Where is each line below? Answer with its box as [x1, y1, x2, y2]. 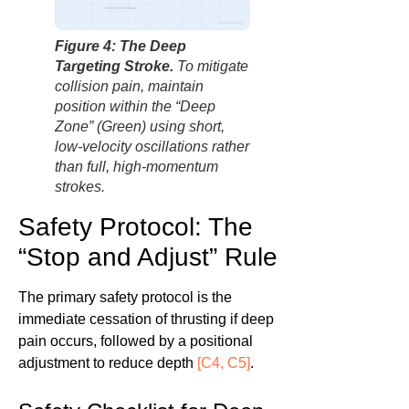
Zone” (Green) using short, [55, 119, 225, 135]
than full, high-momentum [55, 159, 218, 175]
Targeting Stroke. [55, 58, 173, 75]
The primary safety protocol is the [18, 289, 232, 306]
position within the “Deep [55, 99, 215, 115]
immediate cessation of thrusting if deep [18, 311, 274, 328]
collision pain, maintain [55, 79, 204, 95]
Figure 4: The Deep [55, 38, 186, 55]
